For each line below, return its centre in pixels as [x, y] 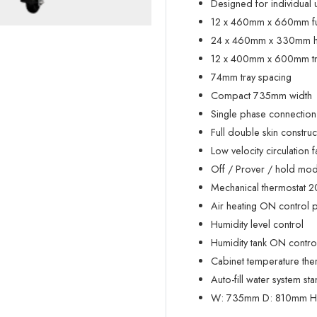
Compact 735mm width [261, 95]
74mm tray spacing [251, 77]
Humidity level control [257, 224]
